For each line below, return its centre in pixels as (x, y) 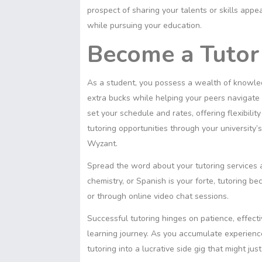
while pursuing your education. (144, 25)
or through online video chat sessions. (159, 196)
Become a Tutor (173, 54)
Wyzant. (102, 143)
